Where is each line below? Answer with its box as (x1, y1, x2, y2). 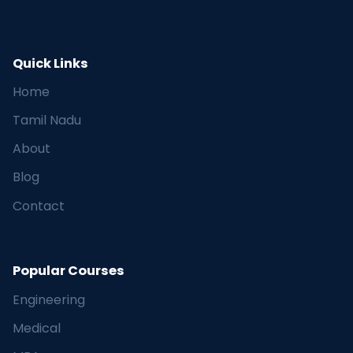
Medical (13, 318, 61, 337)
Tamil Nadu (13, 111, 81, 130)
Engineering (13, 290, 85, 309)
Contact (13, 196, 65, 215)
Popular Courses (13, 262, 124, 281)
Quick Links (13, 54, 88, 72)
